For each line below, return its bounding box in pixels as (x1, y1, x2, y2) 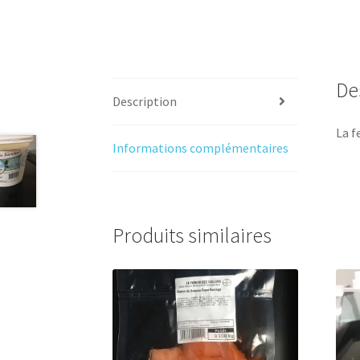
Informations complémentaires (112, 139, 289, 156)
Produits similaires (112, 223, 272, 249)
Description (112, 92, 178, 109)
